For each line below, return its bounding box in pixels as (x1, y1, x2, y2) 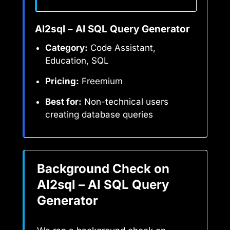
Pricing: (45, 76, 79, 87)
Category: (45, 43, 88, 53)
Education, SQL (45, 55, 109, 66)
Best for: (45, 97, 82, 107)
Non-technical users (82, 97, 168, 107)
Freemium (79, 76, 123, 87)
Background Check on (37, 161, 169, 177)
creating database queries (45, 109, 153, 120)
